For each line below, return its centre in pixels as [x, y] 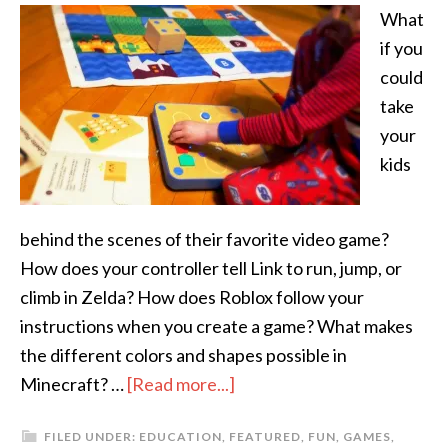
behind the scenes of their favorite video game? [204, 239]
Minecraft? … [73, 384]
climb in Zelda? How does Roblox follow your [192, 297]
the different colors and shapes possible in [183, 355]
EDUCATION [180, 436]
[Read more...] [181, 384]
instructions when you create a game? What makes [216, 326]
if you [401, 48]
